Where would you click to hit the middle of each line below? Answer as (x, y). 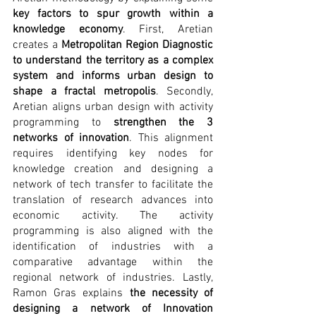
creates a (37, 45)
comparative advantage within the (113, 262)
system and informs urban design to (113, 76)
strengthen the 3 (163, 122)
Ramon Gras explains (71, 293)
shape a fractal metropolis (84, 91)
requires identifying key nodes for (113, 153)
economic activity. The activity (113, 215)
